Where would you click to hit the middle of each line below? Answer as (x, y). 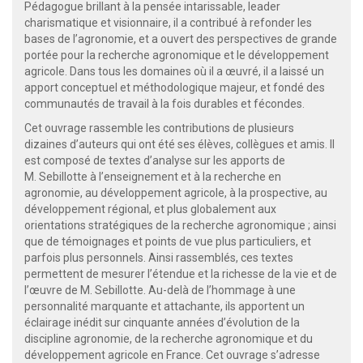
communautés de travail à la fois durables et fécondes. (164, 103)
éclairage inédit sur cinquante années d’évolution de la (162, 322)
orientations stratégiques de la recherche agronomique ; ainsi (180, 225)
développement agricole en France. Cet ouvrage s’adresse (172, 354)
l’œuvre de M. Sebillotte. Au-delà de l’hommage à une (160, 290)
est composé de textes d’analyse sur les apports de (155, 160)
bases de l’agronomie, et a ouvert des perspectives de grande (181, 38)
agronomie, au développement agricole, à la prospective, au (176, 192)
